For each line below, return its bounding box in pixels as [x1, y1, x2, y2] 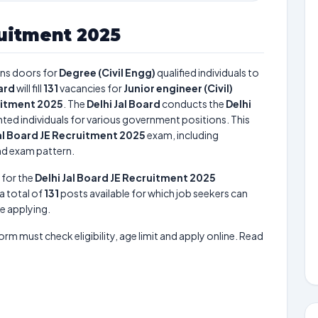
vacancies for [58, 82, 124, 94]
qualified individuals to [155, 66, 259, 79]
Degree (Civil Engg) [59, 66, 155, 79]
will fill [15, 82, 43, 94]
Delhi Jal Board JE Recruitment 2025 [35, 171, 216, 184]
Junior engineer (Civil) [124, 82, 233, 94]
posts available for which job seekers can [59, 187, 248, 199]
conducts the [160, 97, 226, 110]
